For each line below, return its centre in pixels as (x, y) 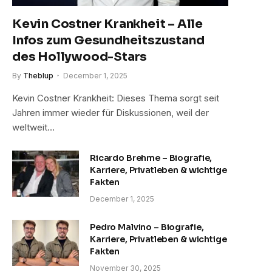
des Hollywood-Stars (80, 57)
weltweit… (33, 127)
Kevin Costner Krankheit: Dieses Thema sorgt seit (116, 98)
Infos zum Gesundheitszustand (108, 41)
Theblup (38, 76)
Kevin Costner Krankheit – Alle (107, 24)
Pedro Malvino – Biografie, (147, 227)
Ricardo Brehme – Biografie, (151, 158)
